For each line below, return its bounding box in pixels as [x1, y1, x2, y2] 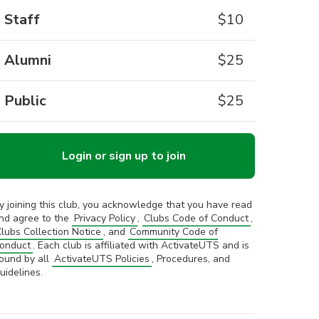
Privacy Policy [73, 211, 135, 226]
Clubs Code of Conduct [144, 211, 249, 226]
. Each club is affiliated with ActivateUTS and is [32, 239, 249, 253]
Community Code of [130, 225, 219, 239]
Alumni [4, 51, 51, 70]
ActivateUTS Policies [53, 252, 150, 266]
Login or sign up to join [62, 147, 186, 164]
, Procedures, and [151, 252, 230, 266]
